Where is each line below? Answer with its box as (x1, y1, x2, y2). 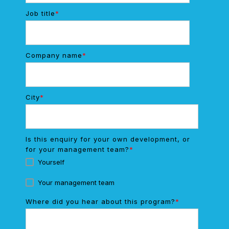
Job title (26, 9, 55, 17)
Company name (26, 51, 82, 59)
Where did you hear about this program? (26, 197, 175, 205)
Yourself (38, 157, 64, 166)
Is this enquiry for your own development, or (26, 134, 190, 143)
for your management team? (26, 145, 129, 153)
